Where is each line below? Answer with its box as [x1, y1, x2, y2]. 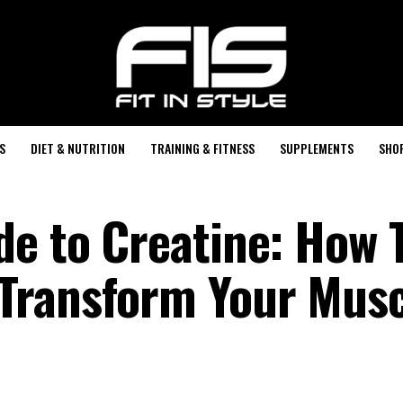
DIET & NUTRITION [30, 139, 125, 157]
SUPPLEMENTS [279, 139, 354, 157]
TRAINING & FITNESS [149, 139, 255, 157]
